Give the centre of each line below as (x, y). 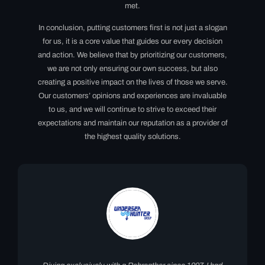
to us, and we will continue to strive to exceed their (132, 109)
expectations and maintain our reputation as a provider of (132, 123)
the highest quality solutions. (132, 136)
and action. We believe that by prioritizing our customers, (132, 55)
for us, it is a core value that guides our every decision (132, 41)
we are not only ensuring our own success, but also (132, 68)
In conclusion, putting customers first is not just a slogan (132, 28)
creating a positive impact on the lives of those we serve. (132, 82)
